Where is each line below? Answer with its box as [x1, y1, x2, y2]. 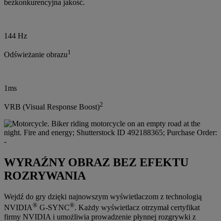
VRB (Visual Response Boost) [4, 103, 100, 111]
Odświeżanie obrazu [4, 50, 68, 59]
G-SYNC [37, 203, 70, 212]
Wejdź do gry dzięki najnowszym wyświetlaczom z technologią [4, 192, 202, 201]
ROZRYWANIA [4, 169, 86, 183]
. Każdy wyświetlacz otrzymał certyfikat [74, 203, 200, 212]
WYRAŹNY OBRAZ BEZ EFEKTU [4, 156, 188, 169]
